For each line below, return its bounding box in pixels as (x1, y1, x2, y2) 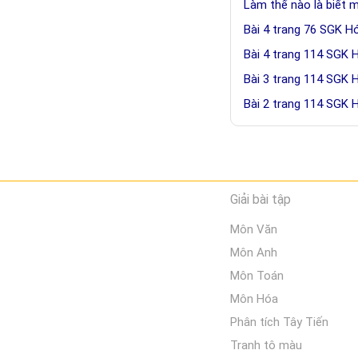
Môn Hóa (230, 292, 278, 306)
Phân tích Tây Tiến (230, 315, 328, 329)
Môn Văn (230, 222, 277, 237)
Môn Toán (230, 268, 284, 283)
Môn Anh (230, 245, 277, 260)
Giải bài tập (230, 192, 291, 207)
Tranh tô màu (230, 338, 302, 352)
